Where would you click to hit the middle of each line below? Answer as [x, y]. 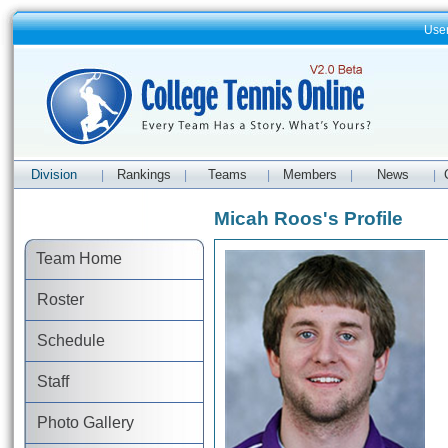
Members [310, 174]
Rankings [144, 174]
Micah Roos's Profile [308, 218]
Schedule [64, 340]
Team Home [72, 258]
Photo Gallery [79, 422]
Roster [54, 299]
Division [54, 174]
